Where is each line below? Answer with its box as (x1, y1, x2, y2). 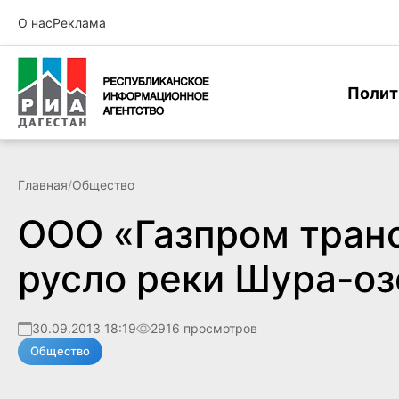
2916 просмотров (151, 321, 257, 336)
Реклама (53, 15, 106, 30)
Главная (18, 177, 68, 192)
